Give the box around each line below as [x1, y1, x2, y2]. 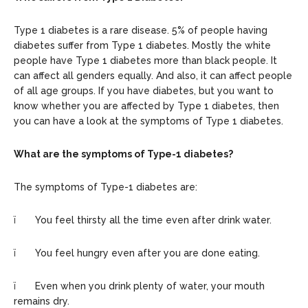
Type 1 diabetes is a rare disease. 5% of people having [14, 24, 267, 36]
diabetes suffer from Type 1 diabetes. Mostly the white [14, 39, 271, 51]
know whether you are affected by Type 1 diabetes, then [14, 100, 279, 111]
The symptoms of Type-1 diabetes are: [14, 181, 197, 192]
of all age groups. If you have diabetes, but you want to [14, 85, 274, 96]
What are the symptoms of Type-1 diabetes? [14, 148, 233, 159]
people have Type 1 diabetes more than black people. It [14, 54, 277, 66]
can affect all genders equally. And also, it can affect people [14, 69, 292, 81]
